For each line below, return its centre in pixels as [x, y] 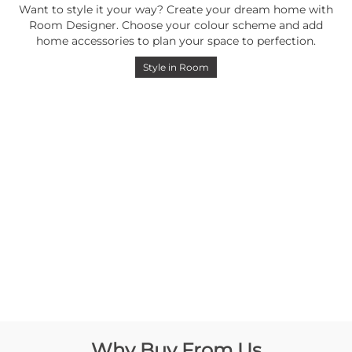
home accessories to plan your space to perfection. [176, 41]
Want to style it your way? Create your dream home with [176, 10]
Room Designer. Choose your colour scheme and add [176, 26]
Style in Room [176, 68]
